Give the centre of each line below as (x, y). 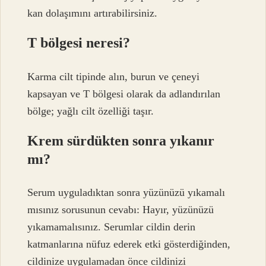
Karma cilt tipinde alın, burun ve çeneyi (114, 76)
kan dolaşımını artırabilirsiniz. (93, 13)
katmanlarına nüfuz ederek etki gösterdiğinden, (129, 244)
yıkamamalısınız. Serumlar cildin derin (112, 227)
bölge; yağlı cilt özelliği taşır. (91, 111)
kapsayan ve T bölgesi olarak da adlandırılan (124, 94)
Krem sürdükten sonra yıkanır (121, 140)
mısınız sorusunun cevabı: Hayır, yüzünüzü (121, 210)
